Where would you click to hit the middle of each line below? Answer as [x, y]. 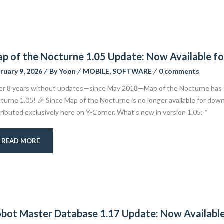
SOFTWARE [132, 71]
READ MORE [20, 141]
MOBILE [96, 71]
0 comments [179, 71]
